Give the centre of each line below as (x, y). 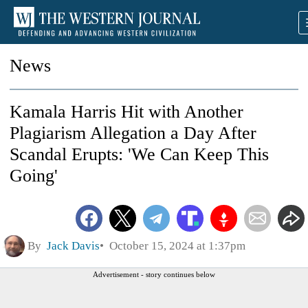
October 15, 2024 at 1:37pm (175, 245)
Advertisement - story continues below (154, 274)
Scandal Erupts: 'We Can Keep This (139, 154)
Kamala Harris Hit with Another (126, 112)
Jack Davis (73, 245)
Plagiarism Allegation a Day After (133, 133)
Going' (34, 176)
